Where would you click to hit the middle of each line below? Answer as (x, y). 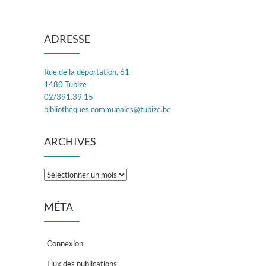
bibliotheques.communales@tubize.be (107, 109)
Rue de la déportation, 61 (87, 72)
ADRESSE (67, 38)
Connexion (65, 243)
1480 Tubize (65, 84)
